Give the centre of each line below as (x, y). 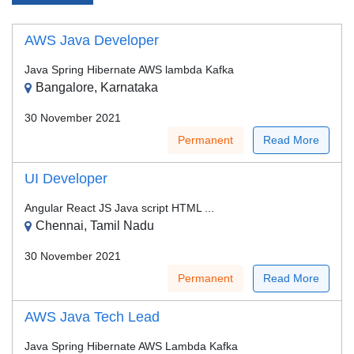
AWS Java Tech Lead (92, 317)
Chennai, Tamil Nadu (95, 226)
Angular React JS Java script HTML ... (119, 208)
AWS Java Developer (92, 41)
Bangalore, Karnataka (97, 88)
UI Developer (66, 179)
